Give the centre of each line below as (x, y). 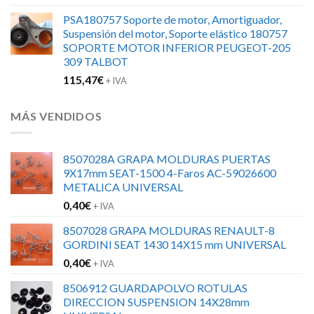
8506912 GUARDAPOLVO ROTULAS (155, 288)
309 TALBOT (96, 61)
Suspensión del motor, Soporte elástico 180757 (175, 33)
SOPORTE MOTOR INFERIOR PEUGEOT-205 (177, 47)
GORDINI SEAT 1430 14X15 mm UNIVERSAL (175, 245)
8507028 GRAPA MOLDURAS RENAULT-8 (169, 231)
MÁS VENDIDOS (56, 116)
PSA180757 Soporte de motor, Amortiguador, (172, 19)
